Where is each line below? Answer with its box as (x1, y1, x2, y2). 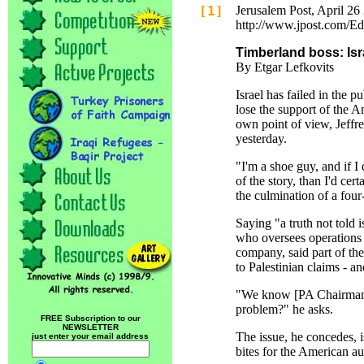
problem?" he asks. (236, 302, 333, 316)
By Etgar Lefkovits (236, 60, 334, 74)
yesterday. (236, 132, 287, 145)
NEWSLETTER (62, 323, 119, 331)
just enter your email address (32, 331, 149, 340)
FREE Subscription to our (40, 314, 141, 323)
